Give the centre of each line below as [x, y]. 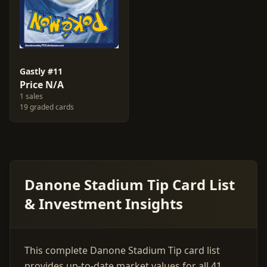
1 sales [31, 96]
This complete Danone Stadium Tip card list [122, 250]
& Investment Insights [104, 204]
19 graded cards [47, 107]
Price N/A [42, 85]
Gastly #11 [41, 71]
